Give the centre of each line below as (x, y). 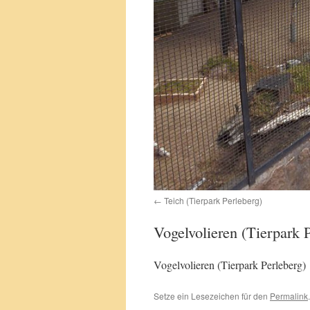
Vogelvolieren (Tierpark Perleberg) (230, 265)
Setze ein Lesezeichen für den (212, 296)
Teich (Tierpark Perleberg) (213, 200)
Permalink (289, 296)
